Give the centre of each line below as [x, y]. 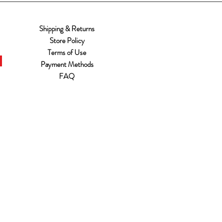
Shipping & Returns [67, 29]
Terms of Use [67, 53]
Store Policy [67, 41]
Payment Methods [67, 65]
